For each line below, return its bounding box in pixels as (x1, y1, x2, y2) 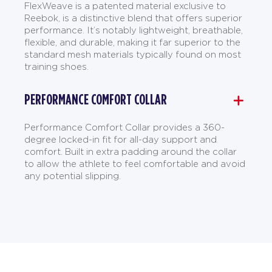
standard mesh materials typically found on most (24, 50, 241, 59)
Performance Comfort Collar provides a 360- (24, 123, 225, 132)
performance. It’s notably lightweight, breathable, (24, 25, 243, 35)
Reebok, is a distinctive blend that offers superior (24, 13, 242, 23)
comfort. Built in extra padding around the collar (24, 147, 237, 157)
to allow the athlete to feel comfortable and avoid (24, 159, 245, 169)
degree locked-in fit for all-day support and (24, 135, 217, 144)
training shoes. (24, 62, 89, 72)
